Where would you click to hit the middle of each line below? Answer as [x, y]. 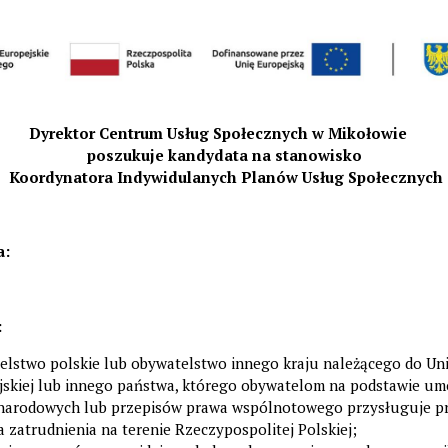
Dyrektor [64, 132]
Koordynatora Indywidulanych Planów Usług [176, 176]
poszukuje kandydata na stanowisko [224, 154]
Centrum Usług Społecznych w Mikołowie [253, 132]
